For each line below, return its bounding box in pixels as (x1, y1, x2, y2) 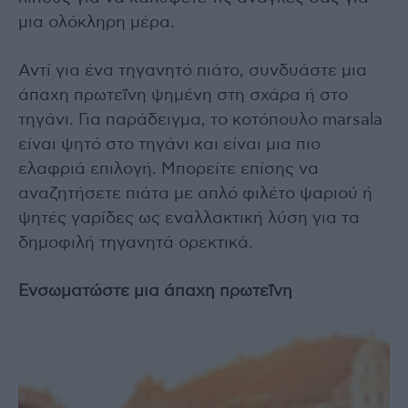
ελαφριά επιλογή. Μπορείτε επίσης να (18, 161, 319, 178)
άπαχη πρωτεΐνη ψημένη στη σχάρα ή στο (18, 87, 348, 105)
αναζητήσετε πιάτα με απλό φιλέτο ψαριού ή (18, 186, 372, 203)
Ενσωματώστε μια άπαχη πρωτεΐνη (18, 283, 292, 301)
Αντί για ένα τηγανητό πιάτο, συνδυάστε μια (18, 63, 367, 80)
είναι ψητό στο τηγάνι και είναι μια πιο (18, 137, 321, 154)
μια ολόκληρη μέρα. (18, 15, 175, 32)
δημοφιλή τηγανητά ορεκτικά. (18, 235, 253, 252)
